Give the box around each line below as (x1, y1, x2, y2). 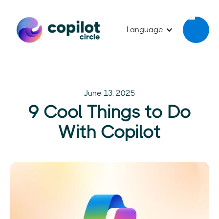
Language (127, 24, 163, 34)
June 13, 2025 (84, 88, 135, 98)
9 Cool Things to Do (28, 101, 191, 122)
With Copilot (58, 121, 161, 142)
